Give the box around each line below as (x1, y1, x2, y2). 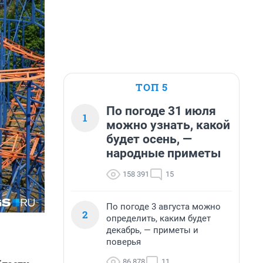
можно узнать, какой (106, 118, 230, 132)
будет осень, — (106, 132, 192, 146)
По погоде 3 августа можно (106, 201, 221, 212)
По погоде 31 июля (106, 104, 216, 118)
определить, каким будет (106, 213, 211, 224)
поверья (106, 237, 141, 247)
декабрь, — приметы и (106, 225, 198, 235)
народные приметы (106, 146, 221, 160)
